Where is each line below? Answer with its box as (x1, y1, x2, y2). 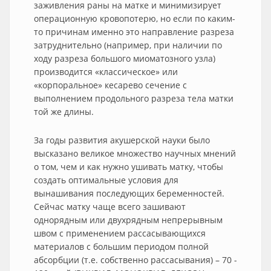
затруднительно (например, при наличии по (34, 39, 222, 51)
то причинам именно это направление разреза (34, 26, 234, 38)
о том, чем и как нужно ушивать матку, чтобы (34, 161, 223, 172)
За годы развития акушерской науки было (34, 134, 210, 146)
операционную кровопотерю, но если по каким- (34, 13, 235, 24)
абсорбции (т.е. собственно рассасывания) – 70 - (34, 254, 237, 266)
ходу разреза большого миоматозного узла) (34, 53, 215, 64)
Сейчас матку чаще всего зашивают (34, 201, 186, 212)
